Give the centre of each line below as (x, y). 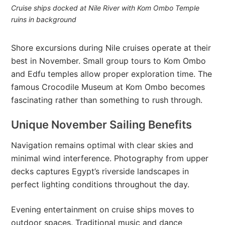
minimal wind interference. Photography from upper (110, 158)
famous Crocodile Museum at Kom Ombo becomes (108, 87)
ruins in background (44, 19)
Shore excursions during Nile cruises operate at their (111, 47)
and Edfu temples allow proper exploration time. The (112, 74)
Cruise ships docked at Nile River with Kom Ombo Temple (105, 8)
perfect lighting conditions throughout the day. (100, 184)
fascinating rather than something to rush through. (107, 100)
